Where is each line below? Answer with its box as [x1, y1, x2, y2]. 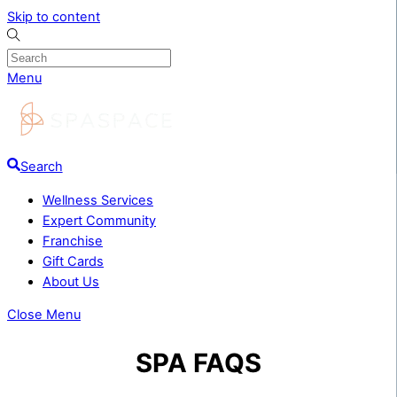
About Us [43, 273, 99, 290]
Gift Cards [43, 253, 104, 269]
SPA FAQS [136, 346, 261, 378]
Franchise [43, 232, 103, 249]
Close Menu [7, 307, 81, 323]
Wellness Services [43, 191, 153, 208]
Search [19, 159, 63, 175]
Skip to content [7, 9, 100, 25]
